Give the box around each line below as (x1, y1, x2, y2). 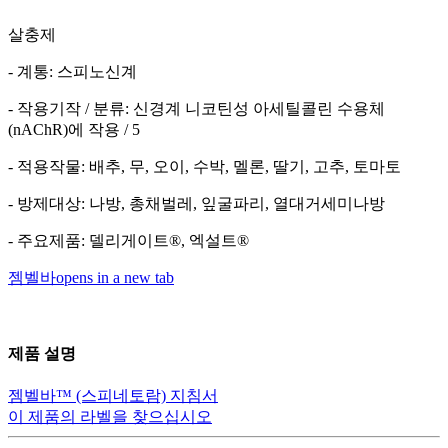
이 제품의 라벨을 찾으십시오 (8, 408, 212, 426)
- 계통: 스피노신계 (8, 62, 137, 80)
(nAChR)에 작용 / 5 (8, 120, 140, 138)
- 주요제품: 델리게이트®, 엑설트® (8, 231, 249, 249)
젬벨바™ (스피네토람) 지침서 (8, 387, 218, 405)
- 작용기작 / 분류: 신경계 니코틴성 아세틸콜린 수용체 (8, 99, 385, 117)
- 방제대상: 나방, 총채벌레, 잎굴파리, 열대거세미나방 (8, 194, 385, 212)
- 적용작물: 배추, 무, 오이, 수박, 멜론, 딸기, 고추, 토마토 (8, 157, 405, 175)
